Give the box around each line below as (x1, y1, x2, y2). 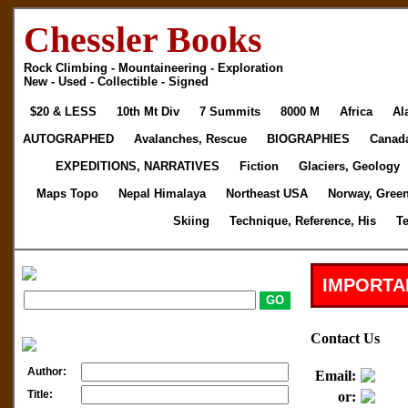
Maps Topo (36, 187, 98, 200)
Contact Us (310, 331, 380, 346)
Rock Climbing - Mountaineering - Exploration (23, 61, 283, 75)
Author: (26, 365, 66, 378)
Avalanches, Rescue (133, 132, 247, 146)
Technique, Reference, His (229, 214, 376, 228)
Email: (314, 368, 356, 383)
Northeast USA (225, 187, 308, 200)
